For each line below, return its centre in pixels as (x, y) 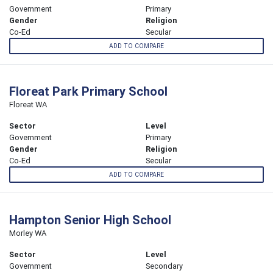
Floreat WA (28, 105)
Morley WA (28, 233)
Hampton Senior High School (90, 220)
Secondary (164, 266)
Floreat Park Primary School (88, 91)
